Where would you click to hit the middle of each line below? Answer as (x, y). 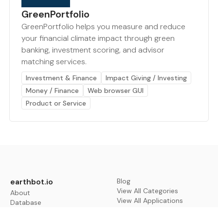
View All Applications (150, 201)
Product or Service (56, 103)
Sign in (127, 210)
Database (26, 203)
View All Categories (147, 191)
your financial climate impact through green (98, 38)
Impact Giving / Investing (146, 78)
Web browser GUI (115, 91)
